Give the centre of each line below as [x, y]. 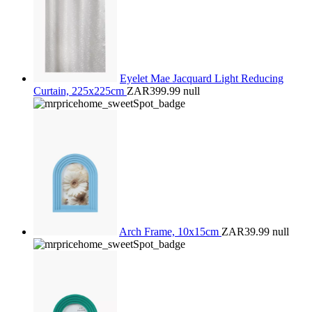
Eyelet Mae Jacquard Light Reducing [202, 78]
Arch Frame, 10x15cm [170, 232]
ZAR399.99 [154, 91]
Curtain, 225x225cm [80, 91]
